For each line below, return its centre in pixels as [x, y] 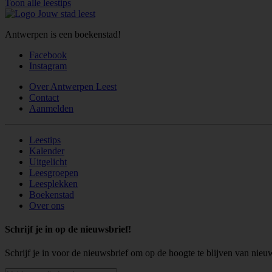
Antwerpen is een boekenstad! [63, 34]
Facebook [48, 55]
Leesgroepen [54, 172]
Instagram [48, 66]
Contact [44, 97]
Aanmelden [51, 108]
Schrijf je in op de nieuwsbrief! [68, 229]
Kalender [47, 151]
